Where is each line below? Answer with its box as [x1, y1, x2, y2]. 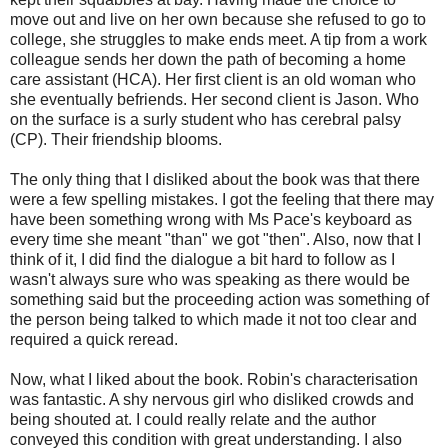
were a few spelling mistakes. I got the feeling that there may [10, 190, 434, 208]
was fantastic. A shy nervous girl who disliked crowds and [10, 390, 414, 408]
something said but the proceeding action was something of [10, 290, 429, 308]
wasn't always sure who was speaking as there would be [10, 270, 410, 288]
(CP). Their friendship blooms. [10, 130, 222, 148]
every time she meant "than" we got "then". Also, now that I [10, 230, 421, 248]
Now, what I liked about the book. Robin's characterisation [10, 370, 418, 388]
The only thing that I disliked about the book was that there [10, 170, 420, 188]
